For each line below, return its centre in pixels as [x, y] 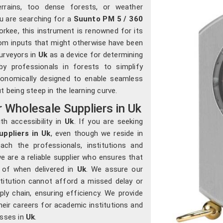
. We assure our [114, 169]
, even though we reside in [97, 133]
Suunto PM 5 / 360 [108, 19]
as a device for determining [95, 55]
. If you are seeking [109, 121]
